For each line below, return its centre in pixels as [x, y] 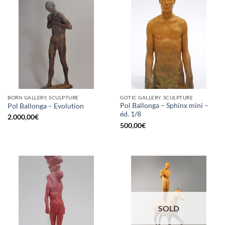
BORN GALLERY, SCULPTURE [43, 97]
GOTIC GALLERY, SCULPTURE [157, 97]
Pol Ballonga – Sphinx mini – [164, 106]
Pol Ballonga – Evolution [46, 106]
